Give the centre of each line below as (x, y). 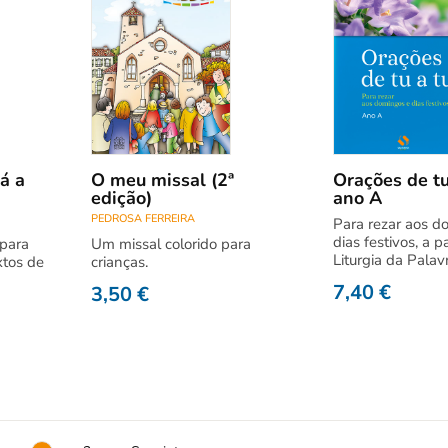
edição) (121, 198)
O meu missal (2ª (162, 180)
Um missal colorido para (171, 244)
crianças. (119, 262)
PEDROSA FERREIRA (143, 218)
